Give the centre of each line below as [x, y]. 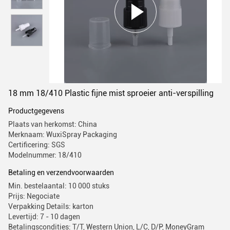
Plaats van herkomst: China [53, 124]
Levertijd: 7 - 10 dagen [44, 217]
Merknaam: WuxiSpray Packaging [63, 135]
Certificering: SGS [37, 145]
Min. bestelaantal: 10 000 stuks [59, 186]
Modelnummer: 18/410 [45, 155]
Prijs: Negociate [34, 196]
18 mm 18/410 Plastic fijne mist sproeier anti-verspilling [111, 93]
